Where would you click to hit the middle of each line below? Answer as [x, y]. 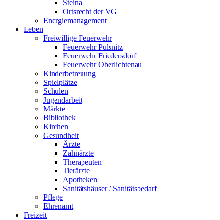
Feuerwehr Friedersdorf [99, 55]
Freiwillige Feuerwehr [78, 38]
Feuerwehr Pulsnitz [93, 47]
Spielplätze [60, 82]
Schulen [56, 91]
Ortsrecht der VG [90, 11]
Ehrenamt [58, 206]
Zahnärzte [78, 153]
